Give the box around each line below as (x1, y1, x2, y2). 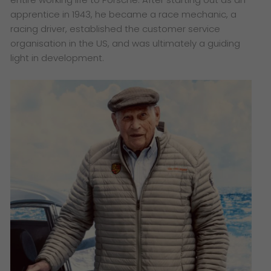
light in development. (10, 51, 107, 64)
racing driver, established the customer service (10, 22, 221, 35)
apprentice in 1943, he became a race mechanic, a (10, 7, 237, 21)
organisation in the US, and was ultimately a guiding (10, 36, 241, 50)
